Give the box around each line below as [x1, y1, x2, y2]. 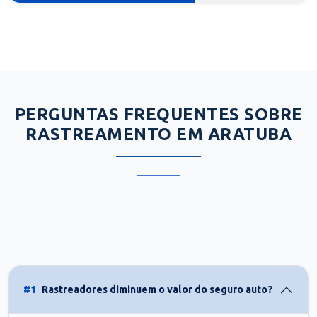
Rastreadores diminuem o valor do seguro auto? [42, 284, 273, 296]
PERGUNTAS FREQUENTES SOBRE [14, 104, 303, 124]
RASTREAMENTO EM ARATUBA [25, 124, 292, 144]
